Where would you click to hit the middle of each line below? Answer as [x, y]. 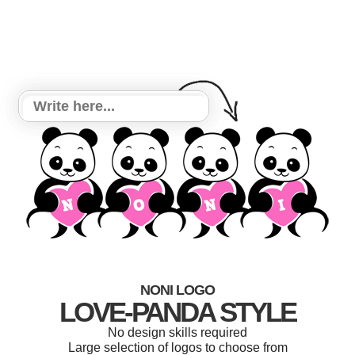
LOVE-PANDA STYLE [177, 312]
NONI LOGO [177, 290]
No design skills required [177, 332]
